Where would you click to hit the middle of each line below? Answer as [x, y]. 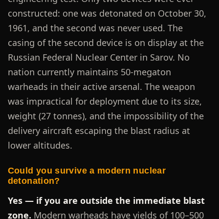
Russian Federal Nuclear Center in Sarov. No [99, 57]
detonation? [34, 181]
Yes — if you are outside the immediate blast [106, 200]
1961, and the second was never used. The [95, 28]
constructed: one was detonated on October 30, [107, 13]
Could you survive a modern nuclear [87, 171]
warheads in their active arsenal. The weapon [101, 87]
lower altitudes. [40, 145]
